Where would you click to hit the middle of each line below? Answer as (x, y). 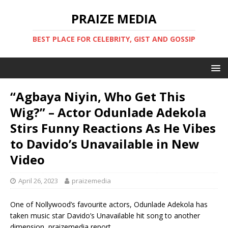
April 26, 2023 (38, 181)
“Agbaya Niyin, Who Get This (98, 96)
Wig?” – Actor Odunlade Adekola (108, 112)
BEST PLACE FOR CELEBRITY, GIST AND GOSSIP (114, 39)
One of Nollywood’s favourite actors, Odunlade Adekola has (109, 204)
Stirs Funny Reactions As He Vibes (113, 128)
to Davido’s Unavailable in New (105, 144)
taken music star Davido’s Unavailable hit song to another (105, 216)
